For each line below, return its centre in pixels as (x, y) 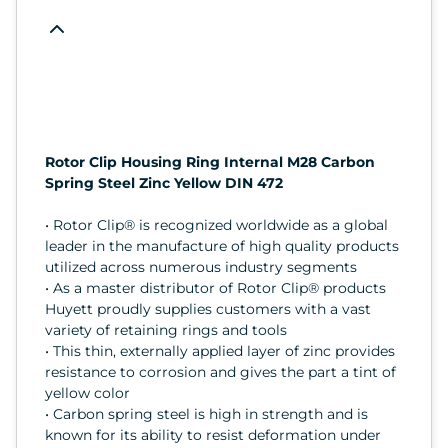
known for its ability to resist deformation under (213, 434)
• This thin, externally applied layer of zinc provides (220, 350)
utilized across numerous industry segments (201, 266)
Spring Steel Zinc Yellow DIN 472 (164, 182)
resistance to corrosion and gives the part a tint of (220, 371)
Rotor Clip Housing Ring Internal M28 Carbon (210, 161)
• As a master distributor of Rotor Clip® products (215, 287)
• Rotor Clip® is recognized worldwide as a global (216, 224)
